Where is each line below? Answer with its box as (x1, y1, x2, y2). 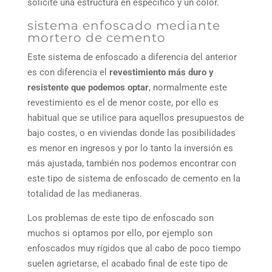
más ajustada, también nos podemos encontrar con (27, 158, 236, 169)
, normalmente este (148, 82, 227, 93)
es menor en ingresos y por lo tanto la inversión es (27, 143, 233, 154)
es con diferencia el (27, 67, 109, 78)
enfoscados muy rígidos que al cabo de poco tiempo (27, 243, 241, 254)
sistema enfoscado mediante (27, 18, 220, 33)
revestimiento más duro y (109, 67, 214, 78)
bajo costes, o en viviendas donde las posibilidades (27, 127, 236, 139)
